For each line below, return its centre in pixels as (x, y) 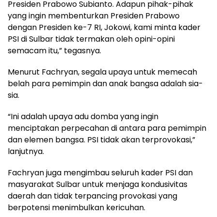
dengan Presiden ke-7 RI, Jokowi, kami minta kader (104, 27)
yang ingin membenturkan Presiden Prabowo (94, 15)
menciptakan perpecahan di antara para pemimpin (107, 128)
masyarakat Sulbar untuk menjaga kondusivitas (98, 184)
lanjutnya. (26, 151)
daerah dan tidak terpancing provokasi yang (93, 196)
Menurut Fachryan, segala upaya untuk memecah (102, 72)
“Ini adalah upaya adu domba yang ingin (83, 116)
